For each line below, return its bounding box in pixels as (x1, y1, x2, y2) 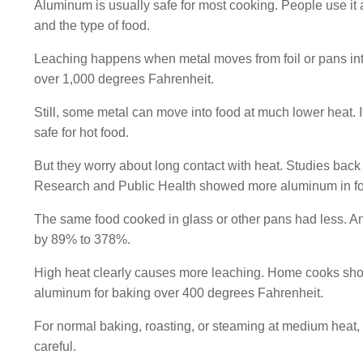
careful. (34, 340, 76, 353)
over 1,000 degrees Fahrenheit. (34, 72, 214, 86)
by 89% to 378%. (34, 233, 130, 246)
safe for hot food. (34, 126, 129, 139)
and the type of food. (34, 19, 150, 32)
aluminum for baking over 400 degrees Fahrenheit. (34, 286, 323, 300)
